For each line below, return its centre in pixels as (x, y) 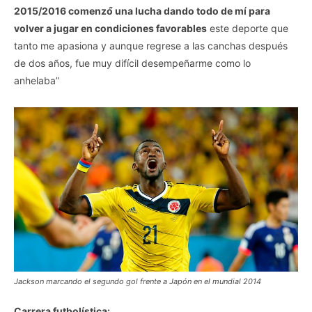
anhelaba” (37, 81)
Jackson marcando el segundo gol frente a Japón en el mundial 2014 (138, 282)
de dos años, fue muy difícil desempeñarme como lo (132, 63)
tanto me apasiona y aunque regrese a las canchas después (151, 46)
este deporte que (248, 29)
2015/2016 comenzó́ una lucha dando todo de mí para (142, 11)
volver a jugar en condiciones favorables (110, 29)
